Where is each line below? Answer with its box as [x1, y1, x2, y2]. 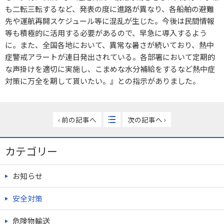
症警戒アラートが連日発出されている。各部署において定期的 [5, 51, 215, 62]
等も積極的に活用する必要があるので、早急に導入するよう [5, 27, 207, 38]
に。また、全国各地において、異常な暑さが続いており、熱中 [5, 39, 214, 50]
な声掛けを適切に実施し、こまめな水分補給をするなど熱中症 [5, 63, 215, 74]
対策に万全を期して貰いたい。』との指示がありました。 [5, 75, 200, 86]
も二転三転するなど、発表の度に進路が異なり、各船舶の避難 [5, 3, 214, 14]
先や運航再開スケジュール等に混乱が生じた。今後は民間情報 [5, 15, 214, 26]
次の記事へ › [127, 114, 166, 124]
